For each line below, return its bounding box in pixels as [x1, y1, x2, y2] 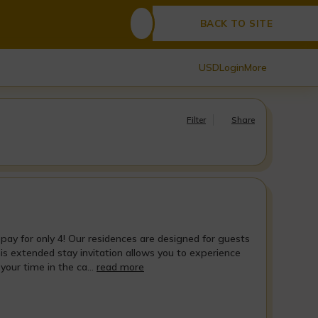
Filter [187, 114, 206, 125]
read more [97, 261, 144, 273]
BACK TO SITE [199, 17, 273, 29]
